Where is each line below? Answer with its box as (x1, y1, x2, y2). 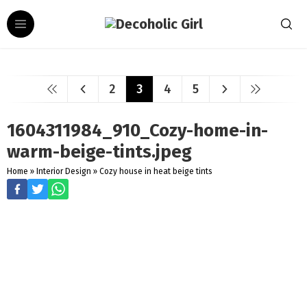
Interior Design (36, 167, 91, 176)
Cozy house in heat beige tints (99, 167, 212, 176)
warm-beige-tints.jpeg (7, 141, 192, 162)
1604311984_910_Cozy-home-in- (7, 120, 268, 141)
